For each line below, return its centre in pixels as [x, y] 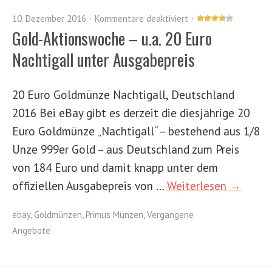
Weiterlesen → [204, 185]
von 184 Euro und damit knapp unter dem [115, 167]
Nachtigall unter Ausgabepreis [104, 59]
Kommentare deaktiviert [141, 18]
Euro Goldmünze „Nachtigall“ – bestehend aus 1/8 [136, 131]
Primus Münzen [114, 214]
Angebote [31, 230]
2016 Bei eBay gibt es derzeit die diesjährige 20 [131, 112]
